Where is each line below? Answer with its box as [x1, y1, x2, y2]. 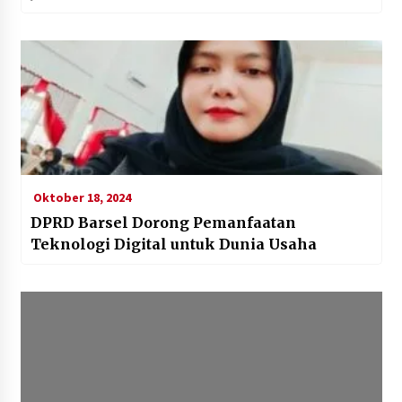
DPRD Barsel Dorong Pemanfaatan [30, 213, 296, 232]
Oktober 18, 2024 [30, 188, 131, 205]
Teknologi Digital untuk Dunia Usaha [30, 234, 317, 253]
